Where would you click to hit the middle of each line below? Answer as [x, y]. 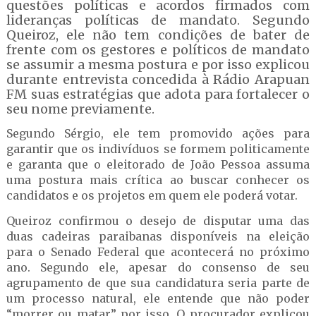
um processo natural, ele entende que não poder [158, 298]
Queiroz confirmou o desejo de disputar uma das [158, 221]
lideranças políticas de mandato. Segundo [158, 20]
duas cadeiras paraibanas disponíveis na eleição [158, 236]
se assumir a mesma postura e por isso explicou [158, 65]
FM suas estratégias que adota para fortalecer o [158, 94]
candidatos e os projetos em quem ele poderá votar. [152, 195]
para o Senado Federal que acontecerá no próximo [158, 252]
